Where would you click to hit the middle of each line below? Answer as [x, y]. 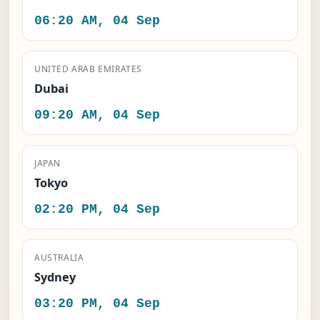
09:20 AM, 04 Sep [97, 116]
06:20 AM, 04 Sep [97, 21]
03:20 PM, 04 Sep [97, 304]
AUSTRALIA [59, 258]
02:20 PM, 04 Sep [97, 210]
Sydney [55, 277]
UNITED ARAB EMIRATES [88, 69]
